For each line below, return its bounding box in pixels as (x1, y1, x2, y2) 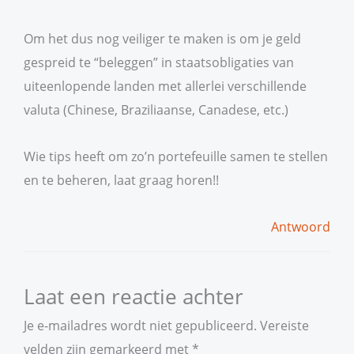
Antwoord (271, 217, 330, 235)
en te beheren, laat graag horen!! (24, 170, 219, 189)
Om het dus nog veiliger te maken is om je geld (24, 29, 301, 48)
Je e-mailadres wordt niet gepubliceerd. (24, 315, 257, 334)
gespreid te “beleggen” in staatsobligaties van (24, 53, 294, 72)
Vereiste (260, 315, 309, 334)
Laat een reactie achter (24, 281, 243, 311)
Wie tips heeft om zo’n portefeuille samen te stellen (24, 146, 328, 165)
